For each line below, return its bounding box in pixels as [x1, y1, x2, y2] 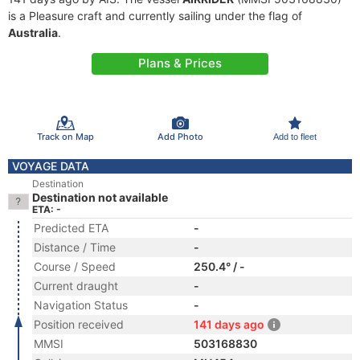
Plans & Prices [138, 55, 222, 71]
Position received [34, 317, 124, 331]
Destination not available [32, 190, 168, 204]
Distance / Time [34, 240, 116, 254]
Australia [8, 26, 58, 39]
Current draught [34, 279, 118, 292]
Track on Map [36, 130, 94, 142]
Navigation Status [34, 298, 128, 312]
